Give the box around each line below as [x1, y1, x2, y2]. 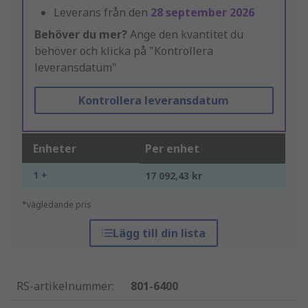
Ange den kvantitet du [127, 27, 243, 43]
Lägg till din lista [113, 225, 206, 241]
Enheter [33, 141, 76, 157]
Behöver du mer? [34, 27, 127, 43]
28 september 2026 [151, 5, 254, 21]
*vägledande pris [22, 199, 91, 211]
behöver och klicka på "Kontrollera [34, 43, 213, 59]
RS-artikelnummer [16, 278, 112, 294]
